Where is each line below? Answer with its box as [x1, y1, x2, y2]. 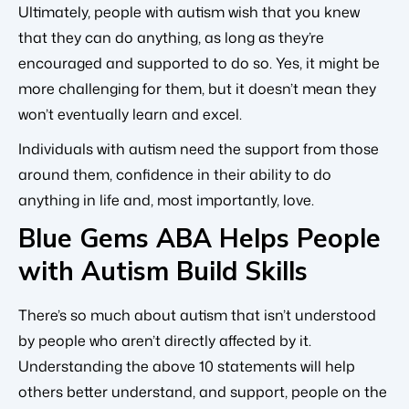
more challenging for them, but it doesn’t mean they [18, 79, 376, 100]
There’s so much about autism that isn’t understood [18, 304, 376, 325]
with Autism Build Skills [18, 255, 308, 288]
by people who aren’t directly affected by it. [18, 330, 311, 351]
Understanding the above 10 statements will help [18, 355, 355, 376]
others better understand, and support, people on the [18, 381, 387, 402]
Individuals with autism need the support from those [18, 139, 379, 160]
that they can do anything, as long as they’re [18, 27, 324, 48]
